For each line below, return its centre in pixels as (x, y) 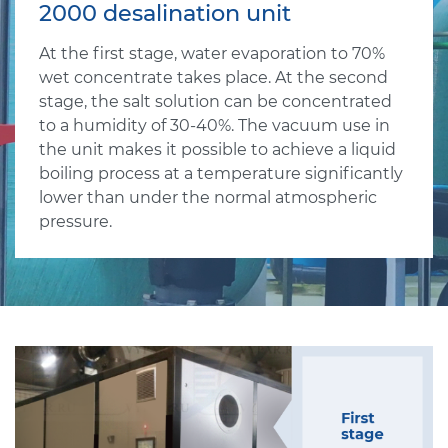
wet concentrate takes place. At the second (213, 77)
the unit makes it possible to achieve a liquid (217, 149)
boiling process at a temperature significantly (221, 173)
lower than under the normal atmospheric (208, 197)
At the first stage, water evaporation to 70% (212, 53)
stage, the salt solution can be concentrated (215, 101)
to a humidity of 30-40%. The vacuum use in (214, 125)
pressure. (75, 221)
